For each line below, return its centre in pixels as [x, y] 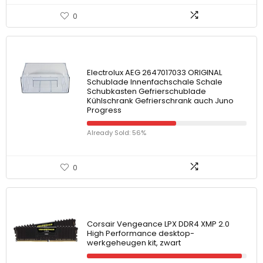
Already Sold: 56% [117, 133]
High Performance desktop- [141, 233]
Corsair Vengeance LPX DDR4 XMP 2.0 [158, 224]
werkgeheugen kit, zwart [134, 243]
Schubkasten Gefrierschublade [146, 91]
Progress [104, 110]
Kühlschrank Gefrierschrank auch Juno [160, 101]
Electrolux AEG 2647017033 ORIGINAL [154, 73]
